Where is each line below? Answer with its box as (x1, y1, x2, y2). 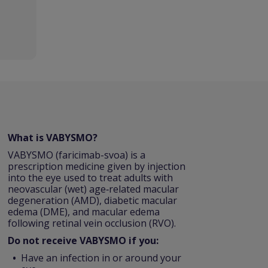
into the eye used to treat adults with (8, 171, 173, 184)
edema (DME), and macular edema (8, 205, 160, 218)
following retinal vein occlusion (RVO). (8, 217, 176, 230)
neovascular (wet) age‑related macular (8, 182, 179, 196)
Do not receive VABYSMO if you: (8, 234, 159, 247)
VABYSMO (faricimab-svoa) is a (8, 148, 145, 162)
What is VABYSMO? (8, 131, 98, 144)
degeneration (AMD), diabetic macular (8, 194, 177, 207)
